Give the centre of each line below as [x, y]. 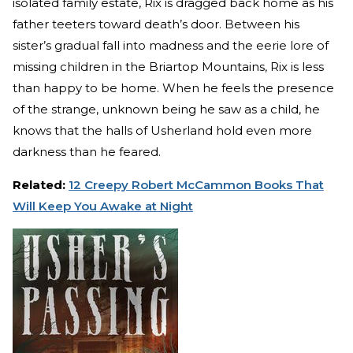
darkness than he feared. [87, 152]
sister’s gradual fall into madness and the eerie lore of [171, 46]
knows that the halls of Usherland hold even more [162, 131]
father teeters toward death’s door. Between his [156, 24]
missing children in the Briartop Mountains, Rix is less [168, 67]
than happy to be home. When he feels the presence [173, 88]
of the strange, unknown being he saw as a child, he [166, 110]
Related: [41, 185]
